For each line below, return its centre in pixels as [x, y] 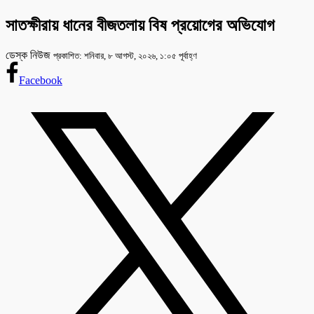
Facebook [40, 80]
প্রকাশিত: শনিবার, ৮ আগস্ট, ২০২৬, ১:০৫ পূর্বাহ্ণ [125, 55]
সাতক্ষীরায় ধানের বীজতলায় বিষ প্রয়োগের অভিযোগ [140, 26]
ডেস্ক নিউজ [29, 55]
